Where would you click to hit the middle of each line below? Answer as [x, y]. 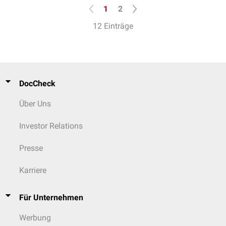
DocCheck [37, 83]
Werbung [35, 218]
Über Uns [35, 104]
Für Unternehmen [51, 197]
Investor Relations [51, 126]
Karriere [33, 170]
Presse [31, 148]
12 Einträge [113, 26]
